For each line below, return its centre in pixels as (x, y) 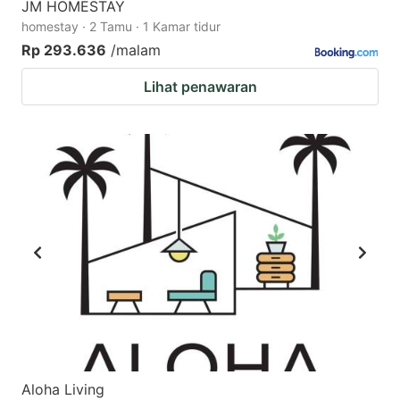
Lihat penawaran (200, 86)
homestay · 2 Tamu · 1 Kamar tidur (121, 26)
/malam (136, 50)
